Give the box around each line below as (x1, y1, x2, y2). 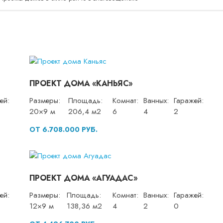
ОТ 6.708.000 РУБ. (29, 124, 98, 134)
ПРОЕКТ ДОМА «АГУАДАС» (29, 172, 138, 184)
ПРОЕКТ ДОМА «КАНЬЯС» (29, 77, 133, 89)
